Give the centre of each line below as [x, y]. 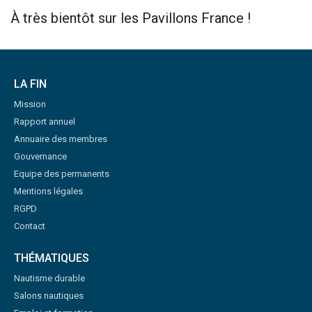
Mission [30, 104]
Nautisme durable [49, 279]
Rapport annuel [45, 122]
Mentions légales [48, 192]
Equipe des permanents [62, 174]
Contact [30, 226]
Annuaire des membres [61, 139]
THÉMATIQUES [52, 258]
